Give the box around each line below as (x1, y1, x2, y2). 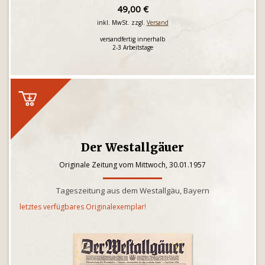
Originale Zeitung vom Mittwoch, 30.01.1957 (59, 160, 206, 170)
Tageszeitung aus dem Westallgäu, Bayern (56, 185, 209, 196)
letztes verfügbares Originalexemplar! (20, 202, 146, 212)
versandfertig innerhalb (100, 35, 165, 43)
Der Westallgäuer (81, 140, 184, 154)
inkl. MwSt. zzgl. (96, 18, 147, 27)
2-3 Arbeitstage (112, 43, 153, 51)
